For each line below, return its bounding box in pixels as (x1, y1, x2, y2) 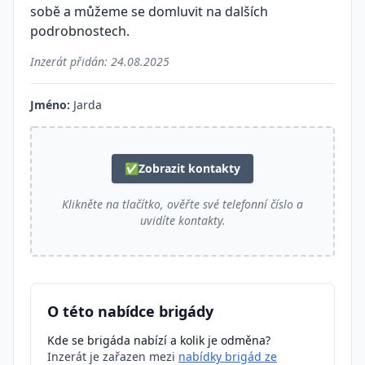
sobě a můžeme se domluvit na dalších (30, 2, 268, 20)
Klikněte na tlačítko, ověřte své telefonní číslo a (62, 196, 303, 212)
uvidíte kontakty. (139, 213, 226, 228)
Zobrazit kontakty (139, 161, 240, 176)
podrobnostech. (30, 22, 130, 40)
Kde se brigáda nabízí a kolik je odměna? (47, 332, 270, 348)
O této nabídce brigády (47, 301, 213, 321)
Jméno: (30, 97, 70, 112)
